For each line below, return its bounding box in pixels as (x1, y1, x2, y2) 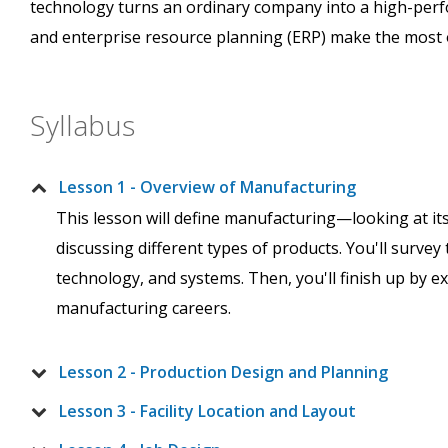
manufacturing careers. (56, 297, 231, 320)
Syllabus (30, 106, 135, 145)
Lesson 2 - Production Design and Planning (59, 361, 388, 384)
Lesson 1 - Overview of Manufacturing (59, 176, 356, 199)
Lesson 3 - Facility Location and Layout (59, 400, 356, 423)
